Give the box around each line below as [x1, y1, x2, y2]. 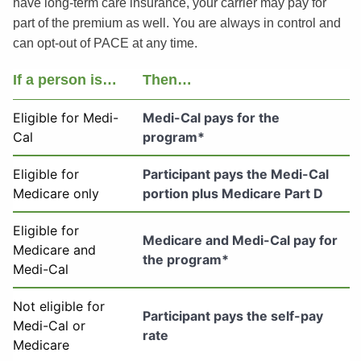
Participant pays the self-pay [142, 307, 323, 324]
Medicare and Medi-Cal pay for [142, 231, 338, 248]
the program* [142, 251, 229, 268]
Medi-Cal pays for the [142, 109, 280, 126]
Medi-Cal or [12, 317, 85, 334]
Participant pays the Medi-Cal [142, 165, 329, 182]
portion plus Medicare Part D [142, 185, 323, 201]
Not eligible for [12, 297, 105, 314]
